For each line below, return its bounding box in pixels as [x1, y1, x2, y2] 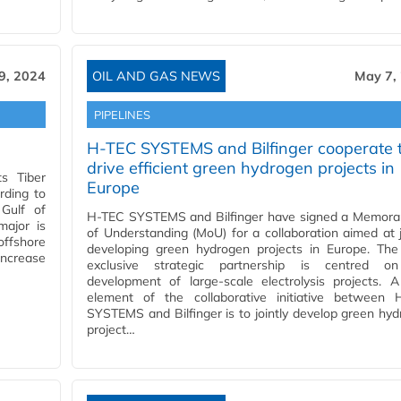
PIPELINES [94, 107, 150, 123]
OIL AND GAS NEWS [92, 68, 220, 85]
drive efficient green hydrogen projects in [87, 158, 395, 179]
